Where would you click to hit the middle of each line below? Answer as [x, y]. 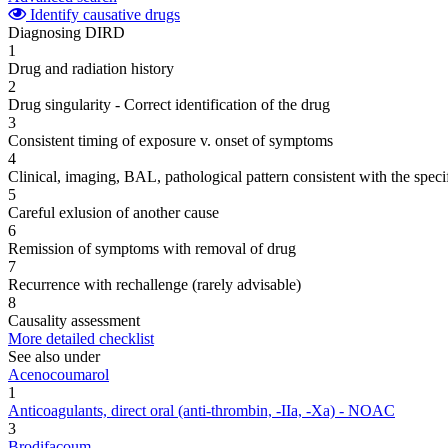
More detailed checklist [81, 338]
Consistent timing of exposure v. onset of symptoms [170, 140]
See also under [54, 356]
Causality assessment [74, 320]
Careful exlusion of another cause [113, 212]
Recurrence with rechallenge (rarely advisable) [154, 284]
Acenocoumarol [58, 374]
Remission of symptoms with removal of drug [152, 248]
